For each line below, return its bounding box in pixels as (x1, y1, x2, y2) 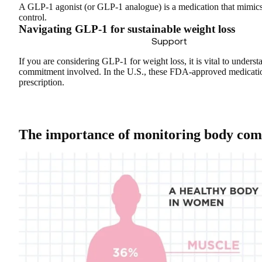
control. (19, 12, 47, 22)
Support (151, 36, 187, 46)
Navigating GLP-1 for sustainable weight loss (19, 22, 235, 35)
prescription (19, 77, 62, 87)
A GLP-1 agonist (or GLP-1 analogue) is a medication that (19, 1, 237, 12)
